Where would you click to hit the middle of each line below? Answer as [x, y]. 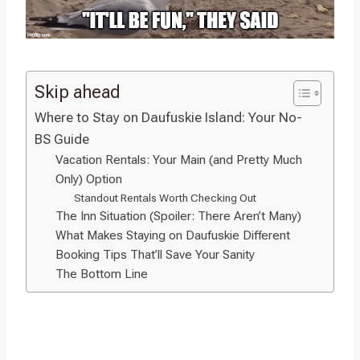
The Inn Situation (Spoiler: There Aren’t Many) [178, 216]
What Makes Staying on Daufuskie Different [172, 235]
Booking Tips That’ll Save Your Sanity [155, 254]
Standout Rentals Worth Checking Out [165, 197]
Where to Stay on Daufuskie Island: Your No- [168, 117]
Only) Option [88, 179]
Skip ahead [78, 92]
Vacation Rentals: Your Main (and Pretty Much [178, 160]
